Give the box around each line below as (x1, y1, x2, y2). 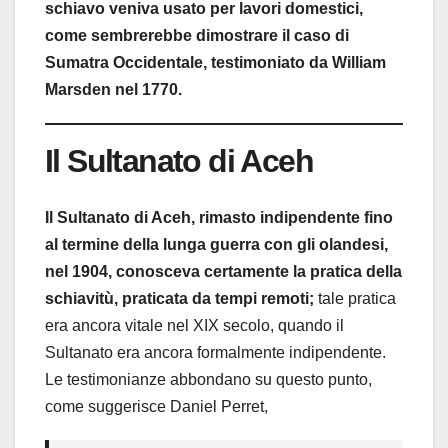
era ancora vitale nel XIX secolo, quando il (45, 317, 344, 335)
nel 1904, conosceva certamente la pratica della (45, 263, 402, 281)
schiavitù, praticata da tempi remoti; (45, 290, 314, 308)
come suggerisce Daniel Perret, (45, 398, 268, 416)
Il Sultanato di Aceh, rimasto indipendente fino (45, 209, 393, 227)
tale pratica (314, 290, 396, 308)
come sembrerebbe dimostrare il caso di (45, 26, 349, 44)
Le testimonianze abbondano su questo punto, (45, 371, 372, 389)
